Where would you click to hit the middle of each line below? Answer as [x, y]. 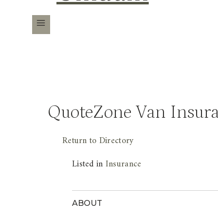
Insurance [123, 164]
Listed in [89, 164]
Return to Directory [98, 141]
